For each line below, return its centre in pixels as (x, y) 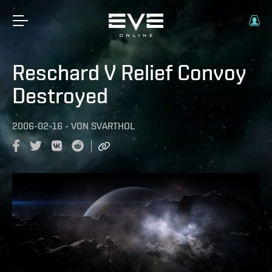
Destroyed (60, 95)
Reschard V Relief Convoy (129, 72)
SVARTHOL (113, 126)
